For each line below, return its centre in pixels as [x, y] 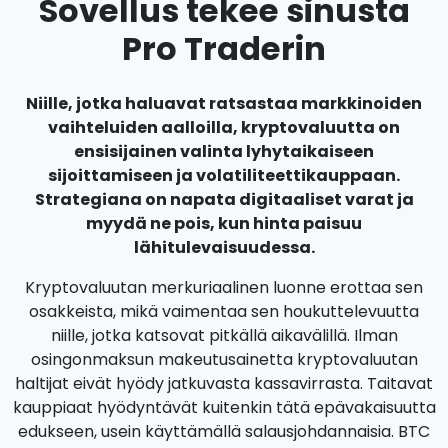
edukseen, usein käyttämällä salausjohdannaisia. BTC [224, 431]
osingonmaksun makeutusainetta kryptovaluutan [224, 359]
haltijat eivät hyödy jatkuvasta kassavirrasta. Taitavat [224, 383]
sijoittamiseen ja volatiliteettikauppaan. [224, 175]
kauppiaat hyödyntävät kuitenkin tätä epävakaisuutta [224, 407]
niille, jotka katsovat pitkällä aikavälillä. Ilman [224, 335]
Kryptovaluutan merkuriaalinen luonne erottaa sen [224, 287]
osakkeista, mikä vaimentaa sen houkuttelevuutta [224, 311]
